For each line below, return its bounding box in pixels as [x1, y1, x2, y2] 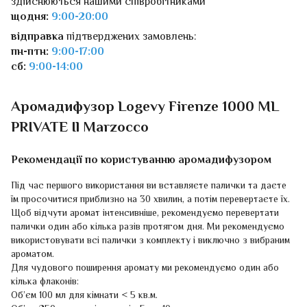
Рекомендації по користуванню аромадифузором [11, 151, 271, 169]
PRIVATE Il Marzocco [11, 116, 149, 140]
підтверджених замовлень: [64, 28, 197, 46]
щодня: [11, 8, 51, 26]
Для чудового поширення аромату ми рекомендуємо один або [11, 261, 279, 277]
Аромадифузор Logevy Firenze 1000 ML [11, 95, 279, 119]
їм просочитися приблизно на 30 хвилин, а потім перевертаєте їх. [11, 193, 290, 208]
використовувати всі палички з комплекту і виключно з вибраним [11, 234, 290, 249]
